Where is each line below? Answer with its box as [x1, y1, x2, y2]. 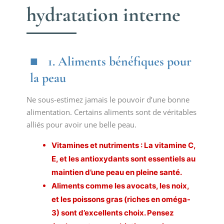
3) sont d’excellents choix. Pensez [51, 208, 174, 217]
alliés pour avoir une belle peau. [26, 119, 136, 129]
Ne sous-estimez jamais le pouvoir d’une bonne [26, 94, 189, 104]
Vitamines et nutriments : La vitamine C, [51, 140, 195, 150]
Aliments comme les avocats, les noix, [51, 181, 189, 190]
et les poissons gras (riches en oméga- [51, 194, 190, 204]
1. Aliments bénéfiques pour [47, 53, 191, 69]
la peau [29, 70, 66, 85]
